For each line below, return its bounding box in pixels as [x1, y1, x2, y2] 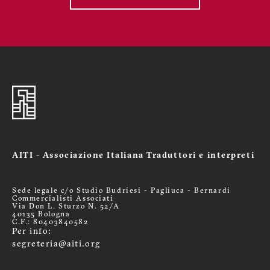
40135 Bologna [12, 211, 71, 219]
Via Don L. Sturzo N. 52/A [12, 203, 120, 211]
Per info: [12, 227, 52, 237]
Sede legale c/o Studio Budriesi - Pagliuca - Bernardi [12, 187, 231, 195]
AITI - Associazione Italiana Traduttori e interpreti [12, 151, 255, 161]
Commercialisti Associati [12, 195, 114, 203]
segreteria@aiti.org [12, 240, 101, 250]
